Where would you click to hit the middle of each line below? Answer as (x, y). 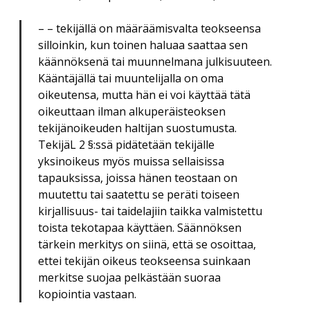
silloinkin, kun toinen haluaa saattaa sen (143, 45)
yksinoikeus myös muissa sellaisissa (131, 162)
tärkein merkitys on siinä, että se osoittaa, (147, 245)
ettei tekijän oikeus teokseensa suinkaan (144, 261)
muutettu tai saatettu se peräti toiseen (139, 195)
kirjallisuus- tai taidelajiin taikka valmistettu (150, 211)
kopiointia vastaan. (87, 294)
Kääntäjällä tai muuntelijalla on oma (131, 79)
